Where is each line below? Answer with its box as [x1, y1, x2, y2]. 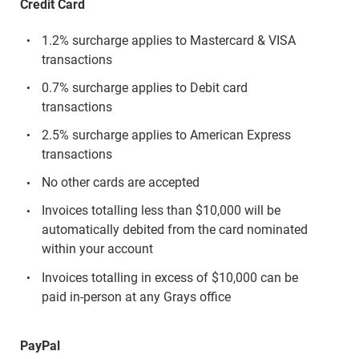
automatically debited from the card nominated [41, 222, 308, 238]
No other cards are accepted [41, 175, 200, 191]
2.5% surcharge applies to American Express [41, 127, 291, 143]
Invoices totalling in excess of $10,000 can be [41, 269, 298, 285]
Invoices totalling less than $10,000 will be [41, 203, 280, 219]
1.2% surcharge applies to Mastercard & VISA [41, 32, 296, 48]
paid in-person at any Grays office [41, 288, 231, 305]
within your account [41, 241, 153, 257]
